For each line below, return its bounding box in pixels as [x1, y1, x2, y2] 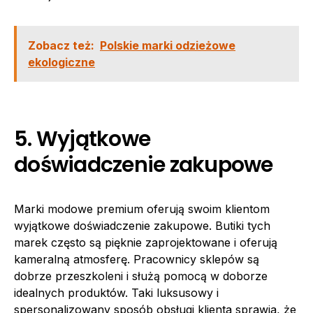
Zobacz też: [28, 38, 94, 52]
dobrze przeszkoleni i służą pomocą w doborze [14, 269, 268, 283]
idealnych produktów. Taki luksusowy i [14, 286, 219, 300]
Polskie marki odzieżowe [100, 38, 235, 52]
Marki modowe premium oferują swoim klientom [14, 202, 270, 216]
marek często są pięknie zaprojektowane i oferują [14, 235, 277, 249]
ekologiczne [28, 55, 95, 69]
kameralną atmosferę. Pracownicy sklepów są [14, 252, 259, 266]
